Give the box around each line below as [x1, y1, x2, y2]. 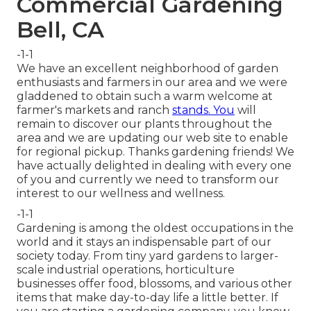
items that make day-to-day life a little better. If [17, 291, 278, 305]
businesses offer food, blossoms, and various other [17, 277, 292, 291]
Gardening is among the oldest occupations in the [17, 221, 294, 235]
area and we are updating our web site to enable [17, 131, 288, 145]
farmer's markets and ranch [17, 103, 172, 117]
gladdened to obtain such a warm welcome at [17, 90, 273, 103]
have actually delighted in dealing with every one [17, 159, 292, 173]
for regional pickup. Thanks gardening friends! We [17, 145, 294, 159]
